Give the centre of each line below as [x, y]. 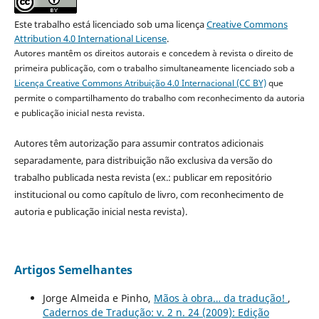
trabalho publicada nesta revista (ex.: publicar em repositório [143, 177]
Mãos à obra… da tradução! [220, 298]
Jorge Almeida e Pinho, [98, 298]
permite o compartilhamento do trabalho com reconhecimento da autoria [159, 98]
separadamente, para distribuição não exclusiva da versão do [143, 160]
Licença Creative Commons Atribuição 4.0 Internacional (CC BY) [140, 83]
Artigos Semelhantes [73, 270]
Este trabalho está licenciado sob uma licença [110, 24]
